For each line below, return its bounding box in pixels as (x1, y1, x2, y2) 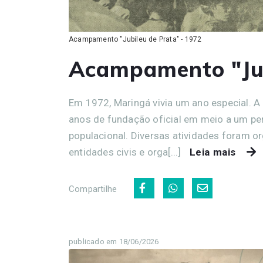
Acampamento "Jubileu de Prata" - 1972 (69, 35, 202, 43)
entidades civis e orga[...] (69, 146, 184, 158)
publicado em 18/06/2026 (69, 237, 159, 246)
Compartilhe (69, 183, 117, 194)
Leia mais (189, 146, 237, 158)
